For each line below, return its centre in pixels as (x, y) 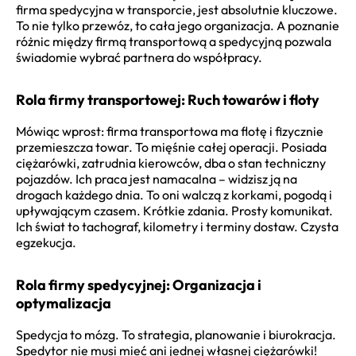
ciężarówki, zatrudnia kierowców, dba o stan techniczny (171, 163)
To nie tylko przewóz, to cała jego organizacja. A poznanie (178, 25)
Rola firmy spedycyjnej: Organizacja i (139, 284)
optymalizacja (64, 303)
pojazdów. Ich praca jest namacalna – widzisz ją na (157, 178)
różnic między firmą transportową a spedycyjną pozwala (174, 41)
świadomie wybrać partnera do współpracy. (139, 57)
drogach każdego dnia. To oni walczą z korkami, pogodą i (174, 194)
